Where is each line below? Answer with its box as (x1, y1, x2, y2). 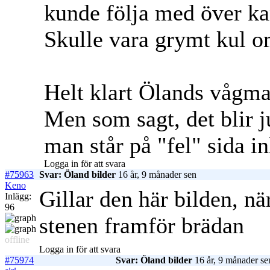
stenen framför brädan (39, 213, 250, 239)
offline (5, 234, 30, 245)
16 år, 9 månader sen (116, 169, 196, 180)
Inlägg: (5, 191, 31, 202)
